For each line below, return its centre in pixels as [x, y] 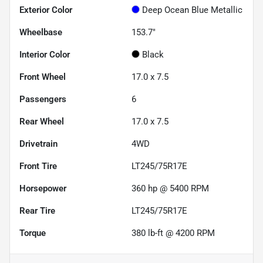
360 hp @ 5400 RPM [170, 188]
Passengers [43, 99]
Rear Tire [37, 210]
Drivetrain [38, 144]
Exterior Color [46, 10]
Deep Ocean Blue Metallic [192, 10]
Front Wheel [43, 77]
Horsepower [43, 188]
